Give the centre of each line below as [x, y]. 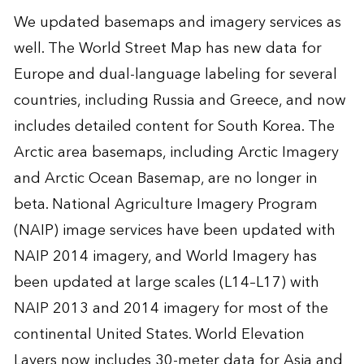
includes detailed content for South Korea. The [174, 127]
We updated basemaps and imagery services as [177, 23]
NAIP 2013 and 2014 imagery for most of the [171, 309]
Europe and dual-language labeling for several [175, 75]
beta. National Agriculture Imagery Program [165, 205]
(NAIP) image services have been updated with [174, 231]
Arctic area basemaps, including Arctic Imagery [176, 153]
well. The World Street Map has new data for [167, 49]
